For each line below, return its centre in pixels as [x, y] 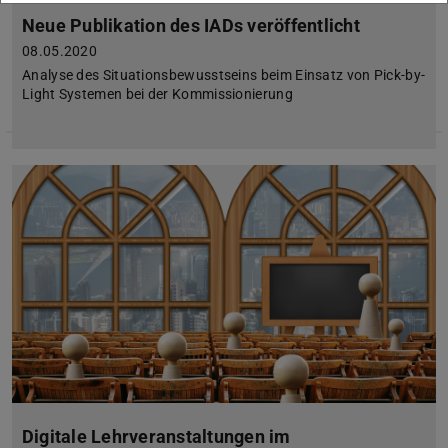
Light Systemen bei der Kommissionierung [157, 94]
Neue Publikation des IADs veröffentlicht [191, 26]
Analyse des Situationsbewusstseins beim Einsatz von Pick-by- [224, 75]
